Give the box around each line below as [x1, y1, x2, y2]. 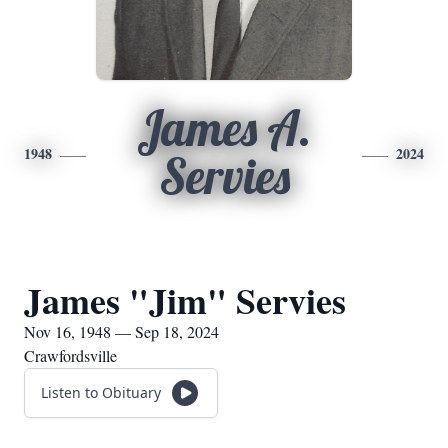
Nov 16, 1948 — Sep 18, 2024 [24, 321, 219, 342]
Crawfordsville [24, 345, 117, 366]
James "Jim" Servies [24, 274, 346, 326]
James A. [136, 98, 312, 158]
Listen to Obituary [41, 383, 161, 402]
